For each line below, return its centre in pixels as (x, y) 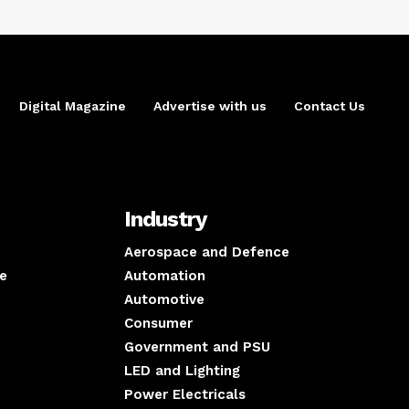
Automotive (164, 300)
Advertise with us (210, 105)
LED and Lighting (182, 371)
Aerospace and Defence (207, 252)
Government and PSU (197, 347)
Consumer (158, 324)
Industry (166, 220)
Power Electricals (185, 395)
